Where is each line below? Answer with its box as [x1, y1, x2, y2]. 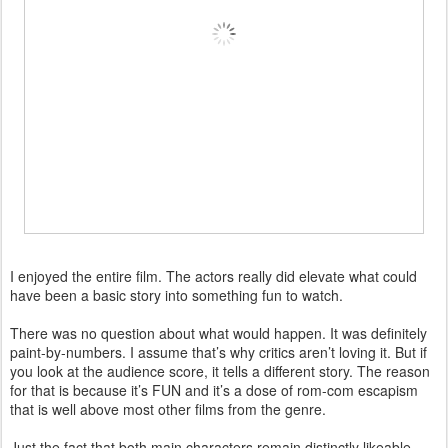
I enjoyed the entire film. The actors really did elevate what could [10, 265, 417, 286]
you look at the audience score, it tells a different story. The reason [10, 360, 430, 381]
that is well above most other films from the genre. [10, 398, 326, 419]
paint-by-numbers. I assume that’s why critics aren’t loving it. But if [10, 341, 427, 362]
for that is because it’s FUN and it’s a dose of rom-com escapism [10, 379, 418, 400]
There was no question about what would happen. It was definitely [10, 322, 427, 343]
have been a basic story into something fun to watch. [10, 284, 343, 305]
